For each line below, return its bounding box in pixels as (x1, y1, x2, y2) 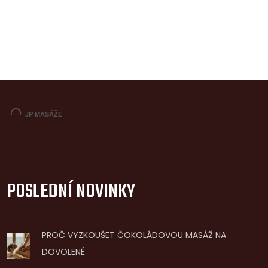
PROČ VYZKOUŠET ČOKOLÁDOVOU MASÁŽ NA (41, 229, 226, 241)
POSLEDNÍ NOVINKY (7, 176, 135, 207)
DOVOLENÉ (41, 246, 85, 258)
